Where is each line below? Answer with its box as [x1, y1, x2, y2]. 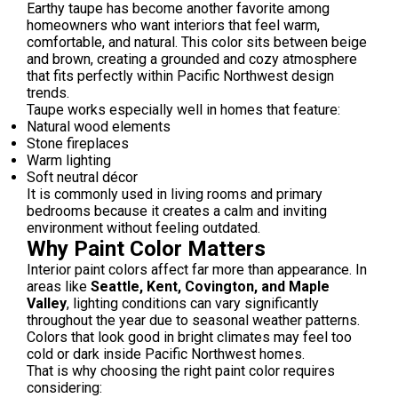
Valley [27, 295, 67, 312]
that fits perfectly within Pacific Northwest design [27, 68, 334, 84]
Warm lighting [27, 152, 111, 169]
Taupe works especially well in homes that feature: [27, 101, 340, 118]
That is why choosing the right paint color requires [27, 362, 335, 379]
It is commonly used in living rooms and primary [27, 186, 322, 203]
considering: [27, 379, 102, 396]
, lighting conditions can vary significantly [67, 295, 319, 312]
